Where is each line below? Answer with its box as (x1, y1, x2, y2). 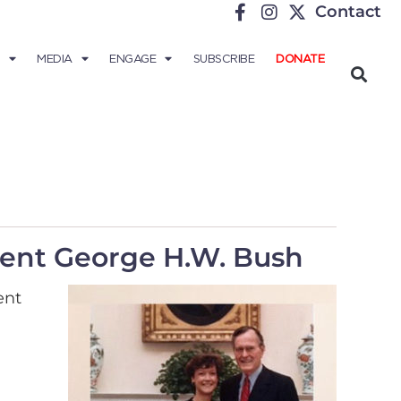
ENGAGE (109, 52, 156, 65)
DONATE (276, 52, 324, 65)
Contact (315, 2, 381, 21)
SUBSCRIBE (192, 52, 254, 65)
